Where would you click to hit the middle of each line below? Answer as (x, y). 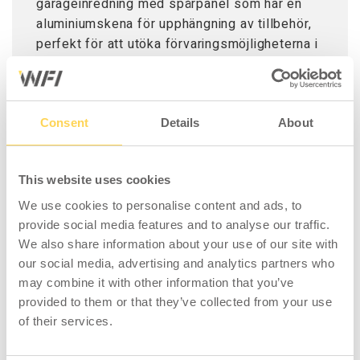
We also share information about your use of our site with (178, 243)
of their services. (65, 321)
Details (180, 123)
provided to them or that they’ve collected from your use (175, 301)
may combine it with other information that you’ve (156, 282)
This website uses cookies (95, 180)
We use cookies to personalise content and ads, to (160, 205)
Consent (64, 123)
